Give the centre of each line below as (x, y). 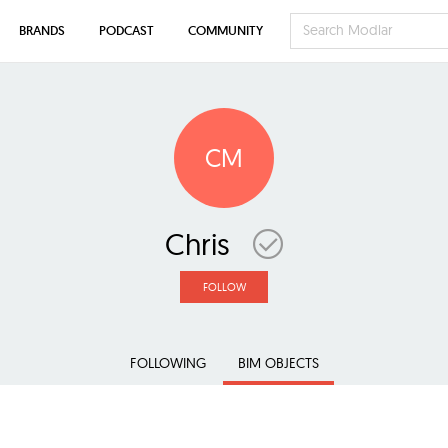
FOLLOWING (167, 363)
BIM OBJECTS (278, 363)
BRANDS (42, 30)
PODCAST (126, 30)
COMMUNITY (225, 30)
